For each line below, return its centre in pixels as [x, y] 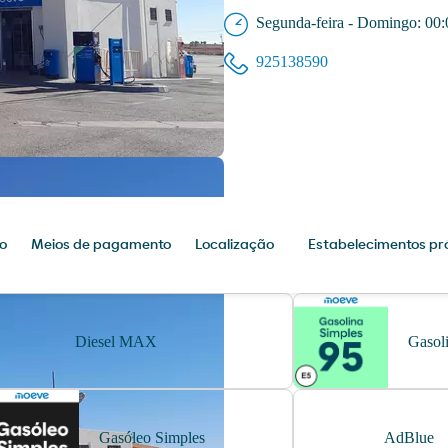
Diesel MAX [115, 341]
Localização [235, 245]
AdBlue [408, 437]
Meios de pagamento [101, 245]
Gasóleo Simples [152, 437]
